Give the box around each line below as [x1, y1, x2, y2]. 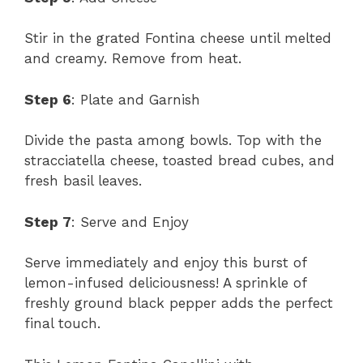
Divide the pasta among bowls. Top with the [24, 132, 322, 149]
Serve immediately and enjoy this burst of [24, 254, 306, 271]
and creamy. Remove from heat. [24, 50, 241, 67]
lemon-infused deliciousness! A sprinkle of [24, 275, 306, 292]
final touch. [24, 315, 100, 332]
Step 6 [24, 91, 71, 108]
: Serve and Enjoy [71, 213, 189, 230]
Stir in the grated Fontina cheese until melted [24, 30, 331, 47]
